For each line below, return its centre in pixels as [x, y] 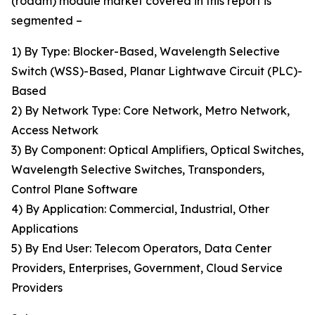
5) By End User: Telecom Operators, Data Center [141, 249]
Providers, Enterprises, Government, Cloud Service [147, 268]
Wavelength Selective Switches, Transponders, [138, 170]
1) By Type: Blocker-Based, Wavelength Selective [146, 52]
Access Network [55, 130]
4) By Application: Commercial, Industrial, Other [140, 209]
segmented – [47, 21]
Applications [45, 229]
